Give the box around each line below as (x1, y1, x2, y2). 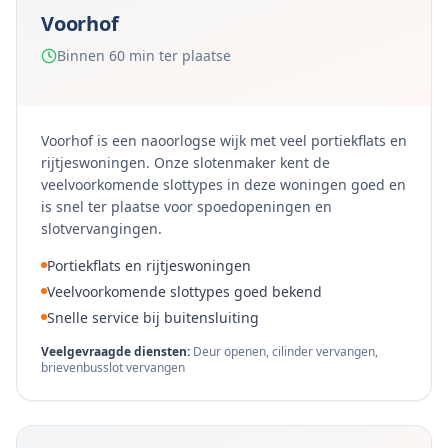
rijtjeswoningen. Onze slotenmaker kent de (41, 153, 330, 172)
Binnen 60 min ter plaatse (57, 46, 231, 65)
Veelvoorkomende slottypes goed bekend (47, 282, 322, 301)
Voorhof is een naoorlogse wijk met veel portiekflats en (41, 131, 407, 150)
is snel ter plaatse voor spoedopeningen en (41, 197, 332, 216)
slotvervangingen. (41, 219, 162, 238)
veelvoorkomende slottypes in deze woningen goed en (41, 175, 406, 194)
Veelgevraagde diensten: (41, 343, 193, 360)
